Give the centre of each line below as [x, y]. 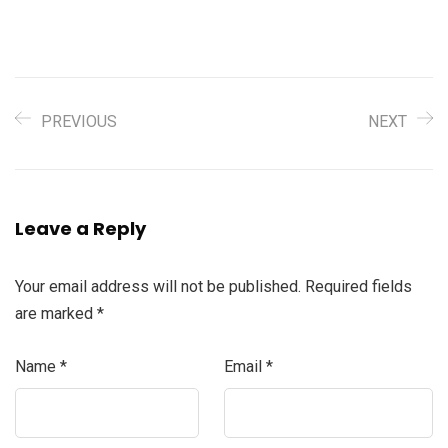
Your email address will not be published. [158, 287]
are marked [56, 314]
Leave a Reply [80, 229]
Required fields [358, 287]
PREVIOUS [79, 122]
